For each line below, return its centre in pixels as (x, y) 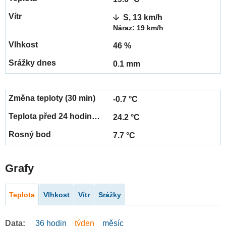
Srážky (110, 195)
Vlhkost (56, 195)
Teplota (22, 195)
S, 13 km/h (143, 18)
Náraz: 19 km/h (138, 28)
